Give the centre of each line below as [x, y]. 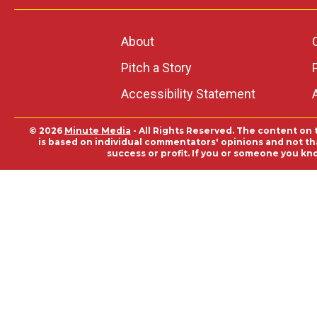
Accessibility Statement [188, 94]
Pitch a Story [156, 68]
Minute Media [97, 131]
